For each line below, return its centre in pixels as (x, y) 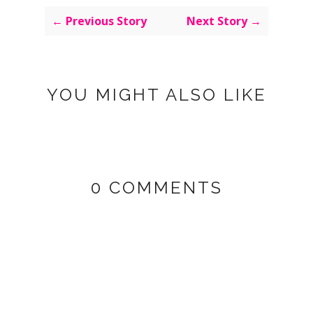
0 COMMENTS (156, 188)
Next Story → (224, 21)
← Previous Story (99, 21)
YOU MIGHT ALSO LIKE (156, 95)
